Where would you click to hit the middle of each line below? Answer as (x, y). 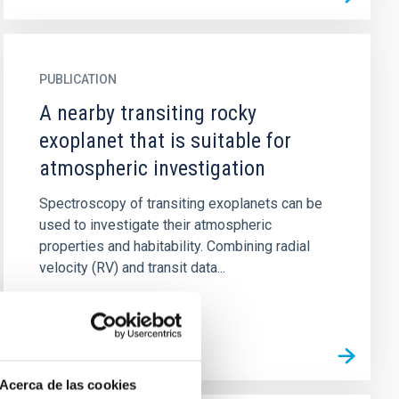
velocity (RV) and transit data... (132, 268)
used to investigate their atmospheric (155, 225)
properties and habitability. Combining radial (174, 246)
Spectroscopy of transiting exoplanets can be (180, 204)
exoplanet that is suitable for (165, 141)
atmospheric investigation (152, 168)
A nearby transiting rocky (147, 113)
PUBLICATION (77, 79)
